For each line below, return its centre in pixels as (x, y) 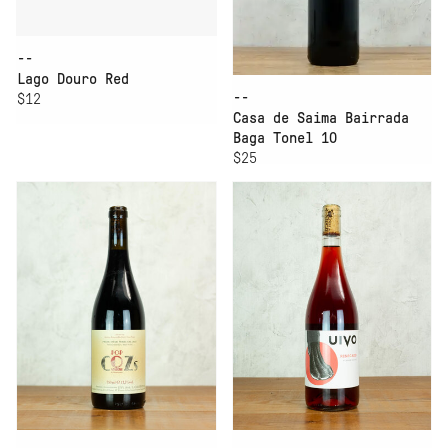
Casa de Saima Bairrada (320, 118)
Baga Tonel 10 (284, 138)
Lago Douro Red (73, 79)
